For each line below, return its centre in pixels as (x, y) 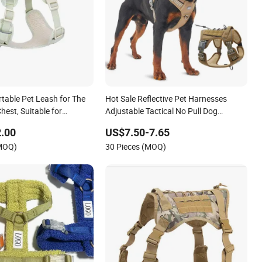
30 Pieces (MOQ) (136, 146)
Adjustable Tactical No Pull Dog (162, 111)
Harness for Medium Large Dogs (164, 123)
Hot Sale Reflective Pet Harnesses (166, 98)
